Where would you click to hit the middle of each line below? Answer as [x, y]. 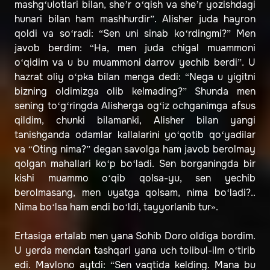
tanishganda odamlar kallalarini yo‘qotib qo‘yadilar [135, 135]
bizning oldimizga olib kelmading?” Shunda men [135, 92]
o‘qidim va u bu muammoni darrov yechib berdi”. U [135, 63]
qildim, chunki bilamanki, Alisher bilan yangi [135, 121]
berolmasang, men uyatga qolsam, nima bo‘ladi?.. [135, 193]
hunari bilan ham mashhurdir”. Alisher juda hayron [135, 19]
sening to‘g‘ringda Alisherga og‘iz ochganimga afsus [135, 106]
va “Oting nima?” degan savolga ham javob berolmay [135, 149]
